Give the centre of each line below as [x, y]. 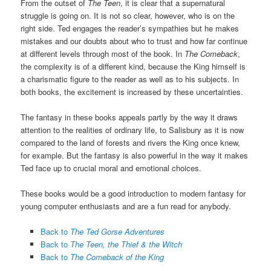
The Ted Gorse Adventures [117, 231]
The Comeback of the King [117, 256]
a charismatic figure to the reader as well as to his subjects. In [130, 79]
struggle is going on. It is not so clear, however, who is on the [128, 15]
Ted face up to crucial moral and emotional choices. [111, 168]
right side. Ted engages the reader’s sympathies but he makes [130, 28]
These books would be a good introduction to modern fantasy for [133, 193]
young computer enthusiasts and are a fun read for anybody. [126, 206]
